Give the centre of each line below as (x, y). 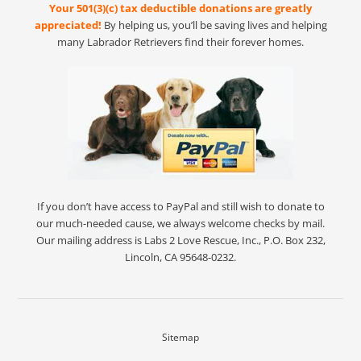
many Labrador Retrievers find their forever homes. (180, 41)
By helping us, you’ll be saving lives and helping (214, 25)
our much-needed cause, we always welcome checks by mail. (180, 223)
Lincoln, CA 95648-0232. (180, 257)
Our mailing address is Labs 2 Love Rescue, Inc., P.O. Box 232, (180, 240)
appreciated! (68, 25)
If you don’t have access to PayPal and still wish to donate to (180, 206)
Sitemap (180, 337)
